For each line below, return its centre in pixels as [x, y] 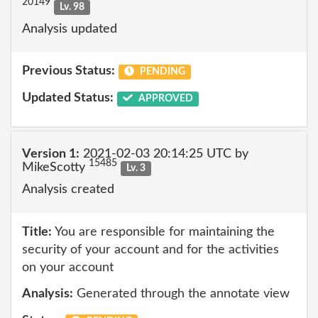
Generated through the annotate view [181, 294]
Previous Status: [68, 71]
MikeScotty [55, 167]
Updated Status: [68, 98]
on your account [68, 267]
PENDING [161, 72]
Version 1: [51, 154]
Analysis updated [70, 29]
